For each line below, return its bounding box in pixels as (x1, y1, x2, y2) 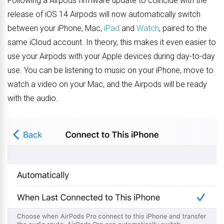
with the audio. (7, 93, 58, 103)
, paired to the (159, 23, 207, 33)
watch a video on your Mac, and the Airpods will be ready (7, 79, 207, 89)
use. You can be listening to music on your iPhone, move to (7, 65, 213, 75)
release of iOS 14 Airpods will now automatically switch (7, 9, 200, 19)
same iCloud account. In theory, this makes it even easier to (7, 37, 216, 47)
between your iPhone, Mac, (7, 23, 104, 33)
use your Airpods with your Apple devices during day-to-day (7, 51, 215, 61)
